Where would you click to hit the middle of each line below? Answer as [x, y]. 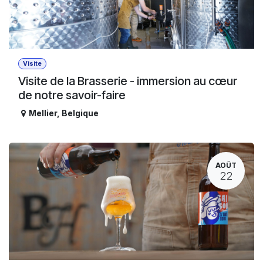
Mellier [43, 113]
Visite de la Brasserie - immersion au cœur [128, 81]
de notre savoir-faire [72, 95]
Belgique [80, 113]
